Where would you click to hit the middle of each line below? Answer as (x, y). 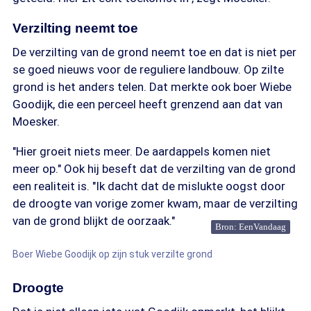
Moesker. (36, 121)
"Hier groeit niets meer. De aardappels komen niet (142, 151)
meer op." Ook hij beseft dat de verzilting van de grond (154, 169)
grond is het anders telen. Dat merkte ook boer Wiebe (152, 87)
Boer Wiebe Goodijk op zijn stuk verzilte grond (112, 254)
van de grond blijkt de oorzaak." (94, 221)
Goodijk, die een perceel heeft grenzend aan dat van (148, 104)
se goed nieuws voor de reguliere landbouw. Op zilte (148, 69)
